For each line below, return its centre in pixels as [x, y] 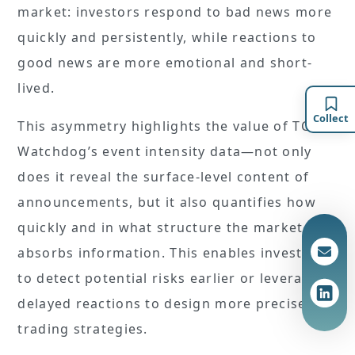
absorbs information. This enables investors [172, 253]
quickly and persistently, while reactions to [167, 38]
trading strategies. [85, 329]
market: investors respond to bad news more [175, 12]
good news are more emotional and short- [165, 63]
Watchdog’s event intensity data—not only [165, 152]
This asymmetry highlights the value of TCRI [171, 126]
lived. [38, 88]
